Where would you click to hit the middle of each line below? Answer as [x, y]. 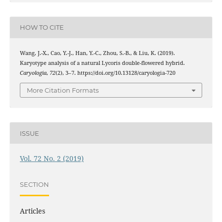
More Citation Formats [63, 90]
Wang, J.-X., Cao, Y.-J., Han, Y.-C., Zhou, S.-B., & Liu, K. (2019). [97, 53]
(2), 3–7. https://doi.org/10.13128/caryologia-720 [115, 73]
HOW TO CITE [42, 28]
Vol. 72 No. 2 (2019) [52, 159]
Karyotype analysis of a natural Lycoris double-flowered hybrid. [102, 63]
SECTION [34, 184]
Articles [32, 211]
